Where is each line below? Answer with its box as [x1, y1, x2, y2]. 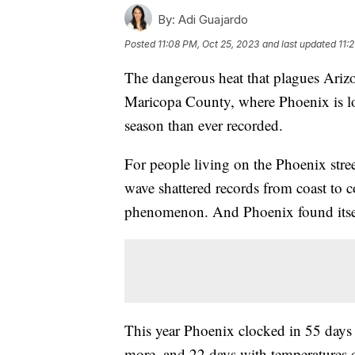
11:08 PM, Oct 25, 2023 [158, 37, 259, 50]
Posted [124, 37, 158, 50]
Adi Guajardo [175, 11, 248, 27]
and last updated [262, 37, 336, 50]
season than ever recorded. [124, 114, 283, 135]
